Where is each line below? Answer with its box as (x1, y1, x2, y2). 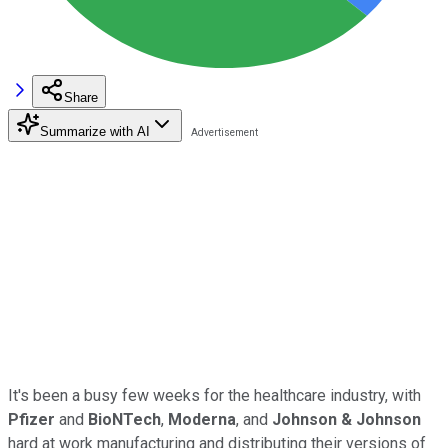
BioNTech (88, 409, 161, 429)
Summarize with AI (40, 123, 150, 139)
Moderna (168, 409, 236, 429)
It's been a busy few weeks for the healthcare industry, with (8, 385, 421, 405)
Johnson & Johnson (272, 409, 421, 429)
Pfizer (8, 409, 55, 429)
